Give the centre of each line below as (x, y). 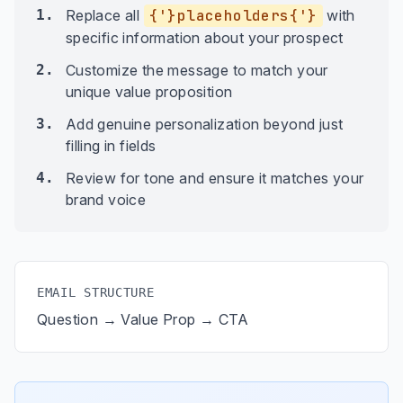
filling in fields (111, 146)
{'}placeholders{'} (233, 16)
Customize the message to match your (197, 70)
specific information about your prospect (204, 38)
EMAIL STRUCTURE (96, 292)
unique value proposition (149, 92)
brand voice (106, 200)
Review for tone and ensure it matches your (215, 178)
